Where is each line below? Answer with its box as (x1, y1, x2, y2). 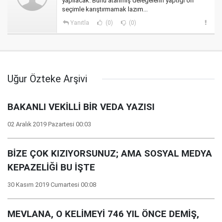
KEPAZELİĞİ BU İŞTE (7, 162, 95, 173)
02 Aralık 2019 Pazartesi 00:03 (7, 120, 91, 128)
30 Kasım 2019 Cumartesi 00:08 (7, 181, 96, 188)
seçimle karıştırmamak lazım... (62, 5, 148, 13)
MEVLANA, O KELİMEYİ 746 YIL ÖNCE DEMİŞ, (7, 209, 199, 220)
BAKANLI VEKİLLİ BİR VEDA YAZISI (7, 102, 155, 112)
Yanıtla (70, 19, 89, 26)
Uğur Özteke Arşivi (7, 73, 87, 85)
